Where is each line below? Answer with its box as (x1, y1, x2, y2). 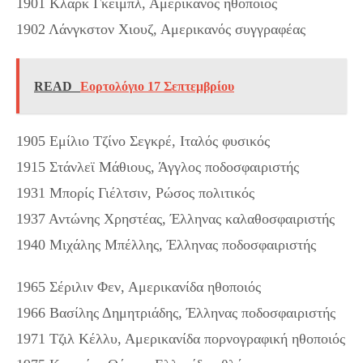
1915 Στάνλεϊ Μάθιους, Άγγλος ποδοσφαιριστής (16, 158, 299, 175)
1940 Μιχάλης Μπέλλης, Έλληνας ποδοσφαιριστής (16, 236, 316, 253)
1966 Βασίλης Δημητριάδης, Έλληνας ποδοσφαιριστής (16, 304, 335, 321)
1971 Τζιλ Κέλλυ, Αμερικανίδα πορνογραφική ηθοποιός (16, 330, 345, 347)
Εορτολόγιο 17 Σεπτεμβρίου (80, 79, 234, 93)
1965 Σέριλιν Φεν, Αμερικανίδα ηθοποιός (16, 278, 261, 295)
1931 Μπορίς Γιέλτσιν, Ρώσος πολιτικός (16, 184, 254, 201)
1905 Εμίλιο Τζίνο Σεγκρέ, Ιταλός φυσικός (16, 132, 270, 149)
